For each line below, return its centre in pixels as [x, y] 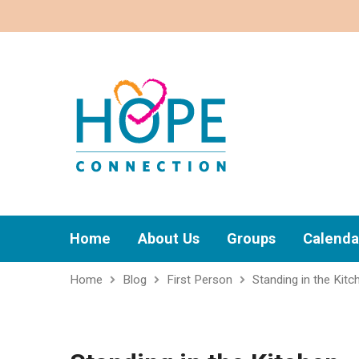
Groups [251, 238]
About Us [169, 238]
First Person [200, 280]
